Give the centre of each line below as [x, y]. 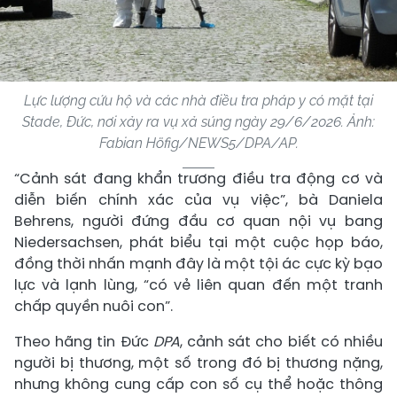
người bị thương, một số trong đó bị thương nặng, [198, 362]
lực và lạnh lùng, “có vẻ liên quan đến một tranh [198, 284]
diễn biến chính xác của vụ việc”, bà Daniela [198, 199]
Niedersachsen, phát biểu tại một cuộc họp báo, [198, 242]
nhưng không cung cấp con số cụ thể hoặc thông [198, 384]
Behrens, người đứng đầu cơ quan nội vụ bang [198, 221]
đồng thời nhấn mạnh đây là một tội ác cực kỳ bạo [198, 263]
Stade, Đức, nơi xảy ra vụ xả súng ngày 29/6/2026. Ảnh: [198, 121]
